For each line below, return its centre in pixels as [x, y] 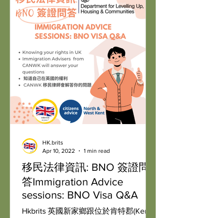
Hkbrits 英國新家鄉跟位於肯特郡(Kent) [88, 211]
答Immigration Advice [73, 182]
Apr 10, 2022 [59, 151]
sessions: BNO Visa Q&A [80, 195]
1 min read [97, 151]
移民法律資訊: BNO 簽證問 [86, 167]
